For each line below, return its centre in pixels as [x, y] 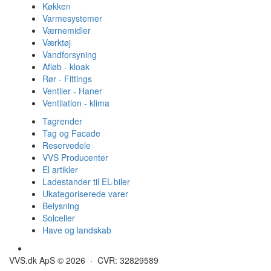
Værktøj [57, 42]
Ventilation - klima [76, 103]
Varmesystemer [72, 18]
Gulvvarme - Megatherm [77, 248]
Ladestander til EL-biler [86, 181]
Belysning [61, 205]
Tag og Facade [71, 133]
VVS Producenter [75, 157]
